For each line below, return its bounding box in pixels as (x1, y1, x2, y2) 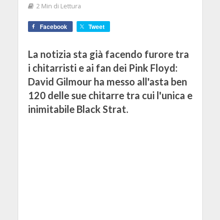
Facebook (39, 22, 67, 31)
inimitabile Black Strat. (27, 103, 128, 115)
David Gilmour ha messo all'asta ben (27, 75, 187, 87)
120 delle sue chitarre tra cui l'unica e (27, 89, 192, 101)
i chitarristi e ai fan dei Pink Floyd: (27, 61, 178, 74)
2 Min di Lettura (36, 1, 81, 10)
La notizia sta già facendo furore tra (27, 48, 189, 60)
